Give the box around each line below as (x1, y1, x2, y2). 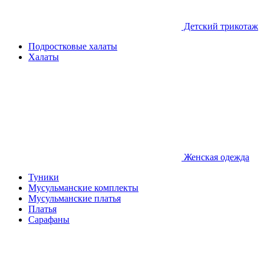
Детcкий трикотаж (181, 21, 258, 31)
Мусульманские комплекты (28, 183, 138, 193)
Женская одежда (181, 152, 249, 162)
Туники (28, 172, 59, 182)
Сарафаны (28, 214, 70, 225)
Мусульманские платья (28, 193, 121, 203)
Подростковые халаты (28, 41, 117, 51)
